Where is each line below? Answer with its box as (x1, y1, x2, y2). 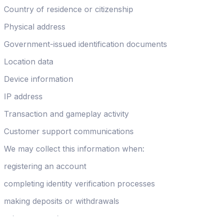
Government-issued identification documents (4, 39, 167, 49)
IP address (4, 91, 43, 101)
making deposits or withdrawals (4, 196, 119, 206)
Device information (4, 74, 73, 84)
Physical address (4, 21, 65, 31)
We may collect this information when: (4, 143, 144, 154)
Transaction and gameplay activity (4, 108, 129, 119)
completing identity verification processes (4, 178, 155, 188)
